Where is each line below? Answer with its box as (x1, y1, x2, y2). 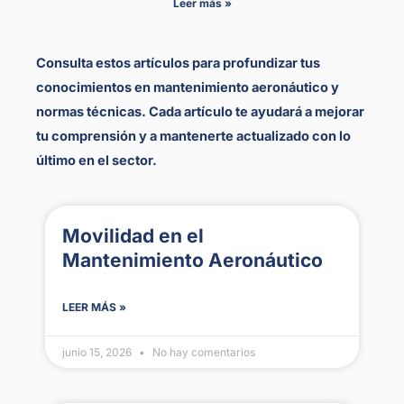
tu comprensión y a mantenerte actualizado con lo (36, 128, 351, 145)
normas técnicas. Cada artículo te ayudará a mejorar (36, 104, 364, 121)
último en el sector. (36, 152, 157, 170)
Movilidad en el (62, 224, 204, 247)
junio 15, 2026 (62, 344, 134, 359)
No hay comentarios (150, 344, 255, 359)
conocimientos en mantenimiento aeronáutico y (36, 79, 339, 96)
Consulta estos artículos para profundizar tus (36, 55, 320, 72)
